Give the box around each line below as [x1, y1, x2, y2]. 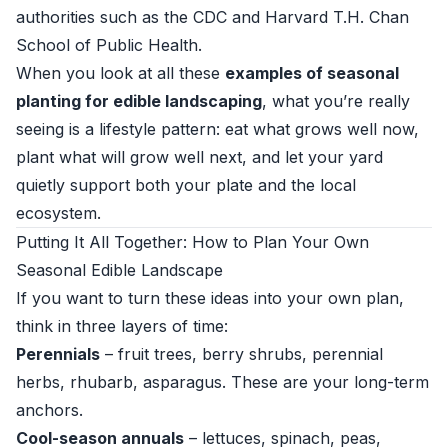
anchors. [16, 400, 83, 420]
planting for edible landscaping [16, 91, 262, 111]
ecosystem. [16, 203, 101, 223]
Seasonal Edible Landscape [16, 260, 223, 280]
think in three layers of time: [16, 316, 228, 336]
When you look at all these [16, 63, 225, 83]
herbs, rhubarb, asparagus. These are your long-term [16, 372, 429, 392]
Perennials [16, 344, 100, 364]
